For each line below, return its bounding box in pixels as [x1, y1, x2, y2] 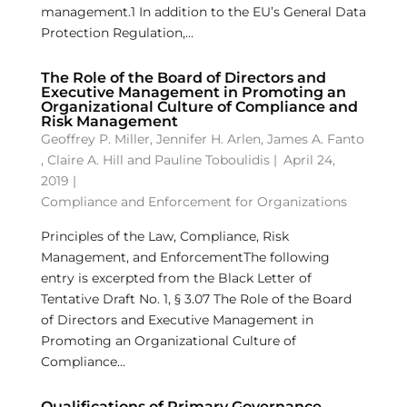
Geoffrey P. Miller [40, 131, 150, 147]
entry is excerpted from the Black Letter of [40, 270, 312, 286]
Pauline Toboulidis [154, 152, 270, 168]
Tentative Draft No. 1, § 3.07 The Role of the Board [40, 291, 352, 307]
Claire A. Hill [46, 152, 124, 168]
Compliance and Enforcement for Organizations [40, 194, 347, 210]
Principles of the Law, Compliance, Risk [40, 228, 289, 244]
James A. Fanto [266, 131, 364, 147]
